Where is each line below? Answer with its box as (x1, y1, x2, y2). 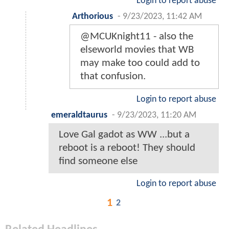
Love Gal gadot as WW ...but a (59, 129, 190, 140)
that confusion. (80, 71, 146, 82)
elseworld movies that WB (80, 44, 194, 55)
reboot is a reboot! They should (59, 142, 195, 153)
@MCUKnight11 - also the (80, 31, 193, 42)
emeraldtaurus (51, 110, 107, 120)
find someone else (59, 155, 138, 167)
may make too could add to (80, 57, 200, 68)
